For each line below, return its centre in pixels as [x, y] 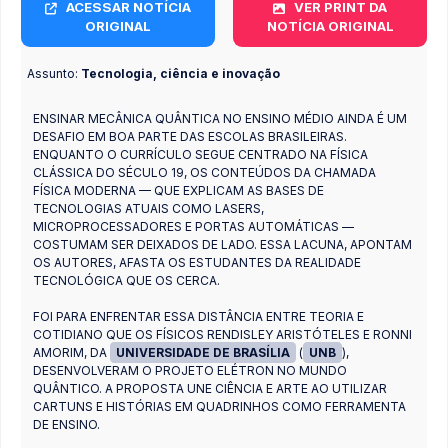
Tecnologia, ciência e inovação [180, 73]
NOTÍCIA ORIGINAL [330, 26]
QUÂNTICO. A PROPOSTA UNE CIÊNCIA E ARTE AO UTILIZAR [210, 388]
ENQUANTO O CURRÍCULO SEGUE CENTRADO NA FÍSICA [200, 154]
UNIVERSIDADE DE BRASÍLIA [203, 352]
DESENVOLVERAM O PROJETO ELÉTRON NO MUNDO [190, 370]
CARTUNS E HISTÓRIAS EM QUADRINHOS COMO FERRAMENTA [219, 406]
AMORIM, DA [71, 352]
